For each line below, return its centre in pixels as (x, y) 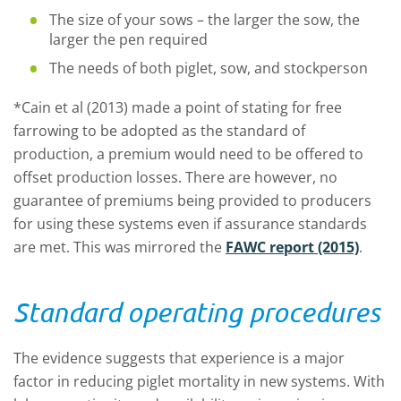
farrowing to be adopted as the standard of (159, 131)
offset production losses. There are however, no (175, 178)
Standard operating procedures (196, 312)
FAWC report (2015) (292, 247)
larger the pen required (128, 40)
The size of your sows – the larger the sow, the (205, 20)
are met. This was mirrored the (119, 247)
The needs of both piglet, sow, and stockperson (209, 68)
